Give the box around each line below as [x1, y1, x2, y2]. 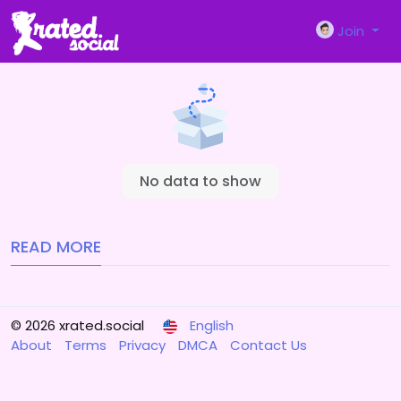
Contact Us [230, 336, 307, 354]
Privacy [119, 336, 169, 354]
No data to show [140, 171, 261, 192]
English [190, 316, 234, 335]
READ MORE [11, 235, 101, 258]
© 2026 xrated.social [11, 316, 144, 335]
